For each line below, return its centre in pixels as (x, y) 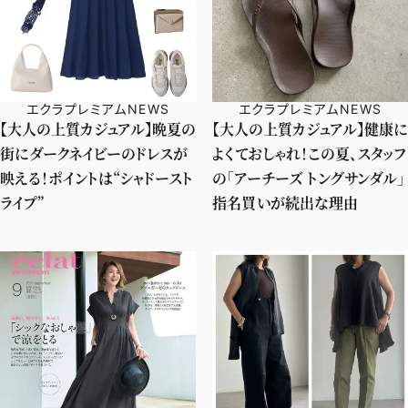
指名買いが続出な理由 (285, 203)
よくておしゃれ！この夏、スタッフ (309, 153)
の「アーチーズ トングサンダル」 (308, 178)
